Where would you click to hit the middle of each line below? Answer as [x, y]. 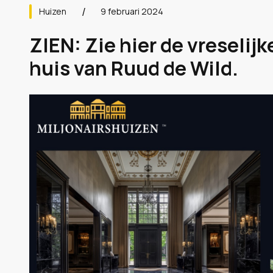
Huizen [53, 11]
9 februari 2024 [132, 11]
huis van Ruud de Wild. [134, 68]
